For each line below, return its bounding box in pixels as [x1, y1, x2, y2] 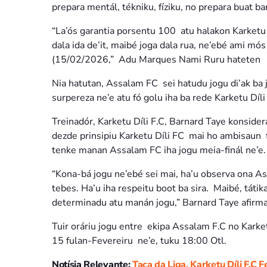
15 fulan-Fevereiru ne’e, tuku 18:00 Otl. [52, 234, 226, 247]
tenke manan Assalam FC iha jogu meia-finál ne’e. [52, 143, 266, 157]
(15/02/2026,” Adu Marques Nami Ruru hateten [52, 52, 260, 66]
